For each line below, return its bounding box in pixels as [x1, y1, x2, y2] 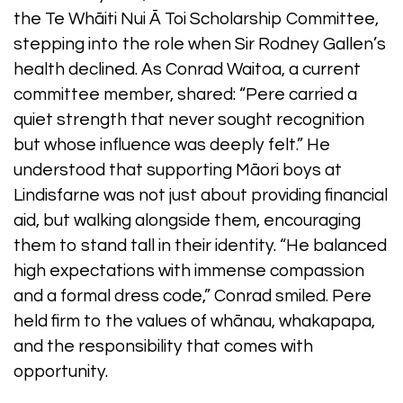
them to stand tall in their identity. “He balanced [13, 236, 387, 255]
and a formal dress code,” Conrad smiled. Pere [13, 286, 372, 305]
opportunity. [13, 362, 108, 381]
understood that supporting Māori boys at [13, 160, 342, 179]
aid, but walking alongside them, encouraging [13, 210, 361, 229]
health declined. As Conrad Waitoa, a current [13, 59, 361, 78]
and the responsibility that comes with [13, 336, 313, 355]
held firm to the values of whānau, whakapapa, [13, 311, 375, 330]
